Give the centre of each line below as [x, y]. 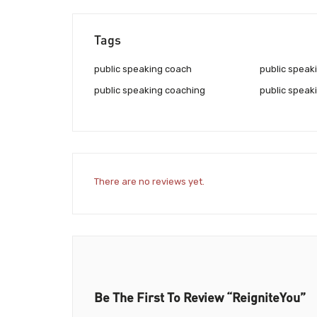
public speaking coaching [150, 91]
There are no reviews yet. [149, 181]
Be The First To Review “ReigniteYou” [200, 297]
